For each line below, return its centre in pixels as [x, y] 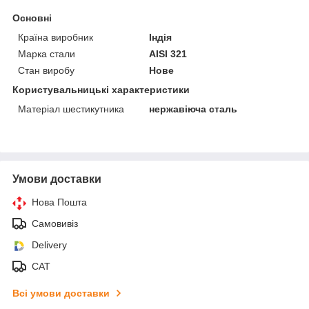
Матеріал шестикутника [71, 109]
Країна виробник [56, 37]
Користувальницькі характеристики [101, 89]
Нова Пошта [59, 202]
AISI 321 [168, 53]
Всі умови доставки [61, 293]
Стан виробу [46, 70]
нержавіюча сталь [193, 109]
